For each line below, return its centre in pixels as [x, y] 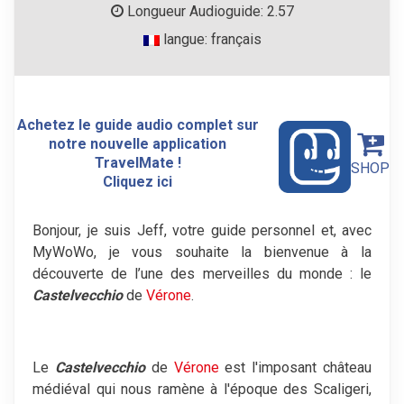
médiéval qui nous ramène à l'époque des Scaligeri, [202, 389]
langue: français [210, 40]
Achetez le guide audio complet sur [138, 125]
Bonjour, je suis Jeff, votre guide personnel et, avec [202, 230]
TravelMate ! [138, 163]
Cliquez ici [138, 182]
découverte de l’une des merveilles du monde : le [202, 273]
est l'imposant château [295, 367]
